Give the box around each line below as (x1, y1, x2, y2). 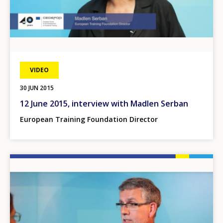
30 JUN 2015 (20, 84, 54, 93)
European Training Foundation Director (20, 114, 158, 124)
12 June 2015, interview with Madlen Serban (20, 98, 188, 110)
